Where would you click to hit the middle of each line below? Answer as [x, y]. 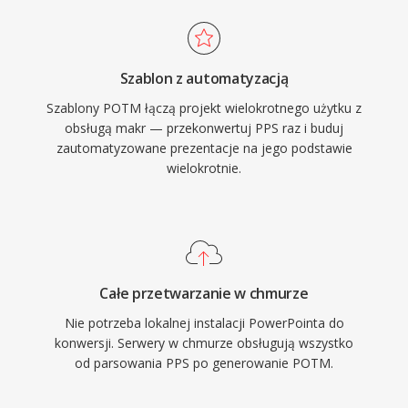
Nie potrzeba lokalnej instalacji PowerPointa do [204, 323]
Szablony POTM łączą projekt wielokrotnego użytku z [204, 108]
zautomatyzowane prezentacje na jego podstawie [204, 148]
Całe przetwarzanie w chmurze [204, 293]
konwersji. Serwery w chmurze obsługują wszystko [204, 343]
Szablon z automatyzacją [204, 78]
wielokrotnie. [204, 168]
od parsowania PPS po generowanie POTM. [204, 363]
